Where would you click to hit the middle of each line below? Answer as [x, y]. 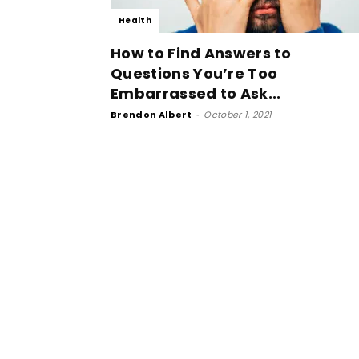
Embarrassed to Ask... [196, 93]
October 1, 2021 [238, 115]
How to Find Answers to [201, 53]
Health [135, 20]
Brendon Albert [151, 115]
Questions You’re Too [194, 73]
